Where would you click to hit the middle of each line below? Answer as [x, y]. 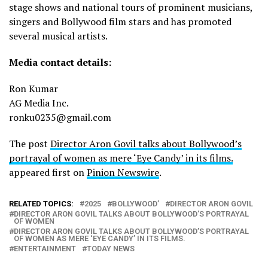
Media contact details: [60, 63]
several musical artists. [58, 36]
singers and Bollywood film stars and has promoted [120, 22]
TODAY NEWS [111, 249]
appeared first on [48, 173]
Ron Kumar [33, 89]
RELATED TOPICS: [41, 204]
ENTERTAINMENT [45, 249]
